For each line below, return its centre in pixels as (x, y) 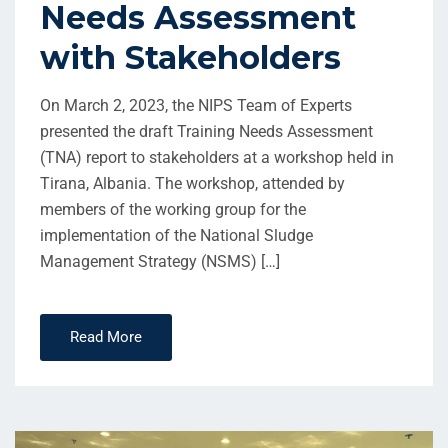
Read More (106, 336)
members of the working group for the (173, 209)
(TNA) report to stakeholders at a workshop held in (217, 157)
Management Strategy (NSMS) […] (160, 261)
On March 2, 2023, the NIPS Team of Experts (196, 105)
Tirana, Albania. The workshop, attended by (192, 183)
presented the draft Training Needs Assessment (206, 131)
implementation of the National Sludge (176, 235)
